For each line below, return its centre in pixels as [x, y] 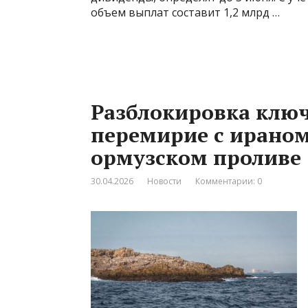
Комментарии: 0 [229, 181]
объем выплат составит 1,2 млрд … [185, 12]
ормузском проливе [196, 157]
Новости [164, 181]
